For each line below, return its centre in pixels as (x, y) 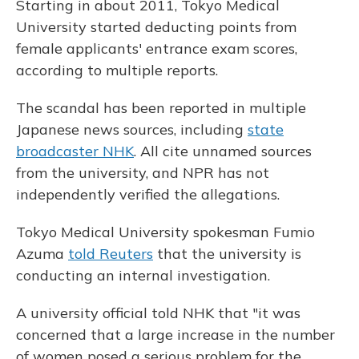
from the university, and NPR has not (143, 173)
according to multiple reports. (117, 71)
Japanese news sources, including (132, 130)
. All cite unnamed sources (223, 151)
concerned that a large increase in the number (175, 335)
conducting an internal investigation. (143, 276)
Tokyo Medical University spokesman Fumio (165, 232)
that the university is (227, 254)
